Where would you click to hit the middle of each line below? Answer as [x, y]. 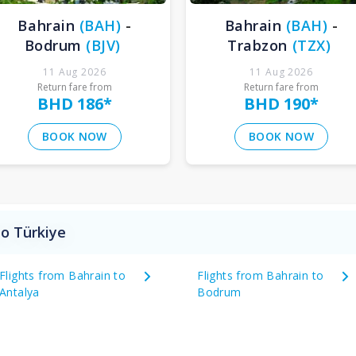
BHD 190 [277, 103]
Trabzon [257, 45]
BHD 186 [70, 103]
